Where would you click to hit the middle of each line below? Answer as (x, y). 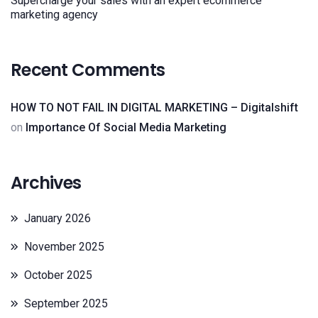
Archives (46, 183)
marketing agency (54, 15)
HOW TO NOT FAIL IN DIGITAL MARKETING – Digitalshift (154, 108)
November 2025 (64, 247)
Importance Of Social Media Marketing (126, 127)
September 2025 (66, 303)
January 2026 (57, 218)
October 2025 (58, 275)
